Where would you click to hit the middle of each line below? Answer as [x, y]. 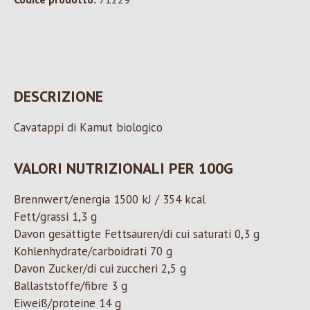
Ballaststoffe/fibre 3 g [71, 286]
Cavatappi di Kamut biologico [88, 128]
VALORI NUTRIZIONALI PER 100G [124, 168]
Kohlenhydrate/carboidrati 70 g [93, 252]
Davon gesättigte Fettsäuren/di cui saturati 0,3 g [137, 234]
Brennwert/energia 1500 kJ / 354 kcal [110, 200]
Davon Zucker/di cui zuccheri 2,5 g [100, 269]
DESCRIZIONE [58, 97]
